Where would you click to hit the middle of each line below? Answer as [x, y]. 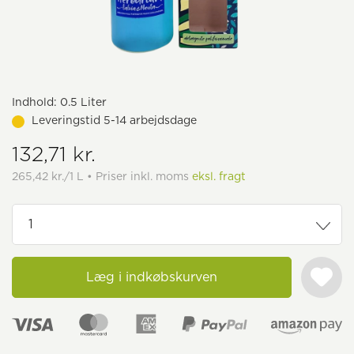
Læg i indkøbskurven [152, 277]
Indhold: [34, 102]
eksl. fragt [219, 176]
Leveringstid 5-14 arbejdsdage [114, 120]
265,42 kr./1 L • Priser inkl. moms [102, 176]
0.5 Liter [82, 102]
